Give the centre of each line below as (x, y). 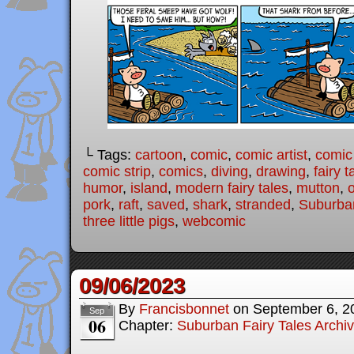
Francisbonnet (184, 309)
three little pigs (129, 222)
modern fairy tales (232, 188)
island (149, 188)
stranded (263, 205)
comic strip (117, 172)
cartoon (159, 155)
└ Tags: (109, 155)
